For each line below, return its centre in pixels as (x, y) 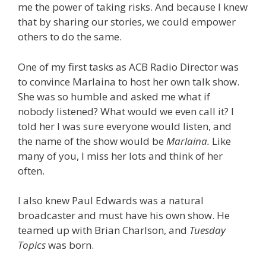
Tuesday (208, 230)
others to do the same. (70, 37)
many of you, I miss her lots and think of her (120, 156)
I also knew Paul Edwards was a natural (111, 201)
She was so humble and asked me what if (114, 96)
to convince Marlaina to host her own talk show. (129, 81)
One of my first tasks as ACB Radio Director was (128, 66)
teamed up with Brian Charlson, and (104, 230)
